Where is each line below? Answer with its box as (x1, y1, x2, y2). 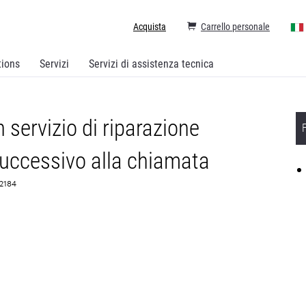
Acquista (133, 21, 166, 32)
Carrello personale (201, 21, 270, 32)
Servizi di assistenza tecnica (89, 57, 214, 70)
